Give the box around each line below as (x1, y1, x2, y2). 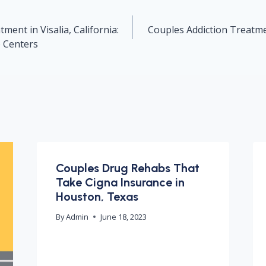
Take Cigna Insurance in (55, 175, 185, 189)
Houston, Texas (55, 189, 138, 204)
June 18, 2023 (100, 211, 147, 222)
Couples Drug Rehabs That (55, 161, 199, 175)
